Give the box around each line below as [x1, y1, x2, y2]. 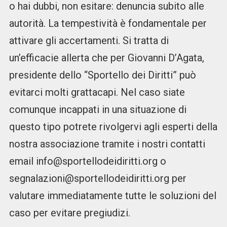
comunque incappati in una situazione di [9, 103, 186, 116]
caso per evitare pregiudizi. [9, 207, 130, 219]
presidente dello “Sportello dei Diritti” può [9, 69, 196, 82]
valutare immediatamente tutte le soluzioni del [9, 190, 216, 202]
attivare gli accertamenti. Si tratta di [9, 34, 169, 47]
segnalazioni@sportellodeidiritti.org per [9, 172, 186, 185]
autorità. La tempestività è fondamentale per [9, 17, 207, 30]
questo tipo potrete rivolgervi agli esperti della [9, 121, 217, 133]
